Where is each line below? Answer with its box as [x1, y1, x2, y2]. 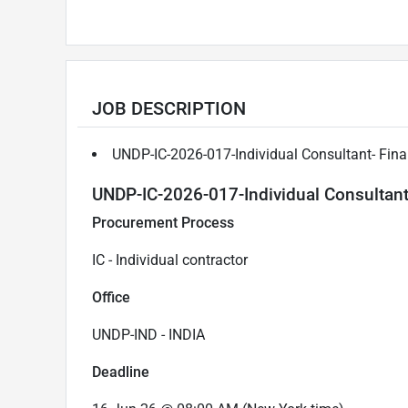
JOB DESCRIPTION [92, 97, 246, 119]
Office [92, 288, 130, 306]
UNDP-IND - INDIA [92, 325, 205, 343]
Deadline [92, 362, 149, 381]
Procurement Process [92, 213, 234, 231]
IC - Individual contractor [92, 250, 248, 269]
